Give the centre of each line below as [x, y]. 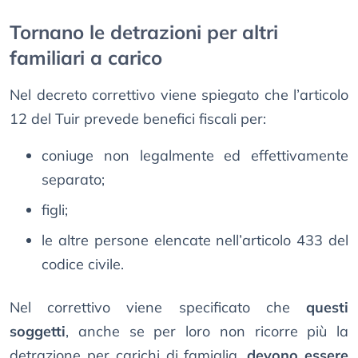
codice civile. [83, 265]
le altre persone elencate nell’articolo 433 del [195, 241]
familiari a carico [86, 58]
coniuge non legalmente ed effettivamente [195, 156]
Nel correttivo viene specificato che [158, 308]
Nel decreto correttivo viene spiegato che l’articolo [179, 95]
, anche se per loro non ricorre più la [207, 332]
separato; [73, 180]
